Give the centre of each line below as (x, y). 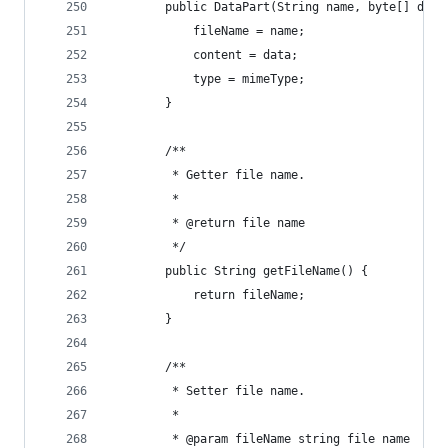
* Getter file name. (207, 175)
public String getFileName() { (238, 271)
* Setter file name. (207, 391)
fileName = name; (207, 31)
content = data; (203, 55)
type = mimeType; (207, 79)
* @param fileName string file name (259, 439)
